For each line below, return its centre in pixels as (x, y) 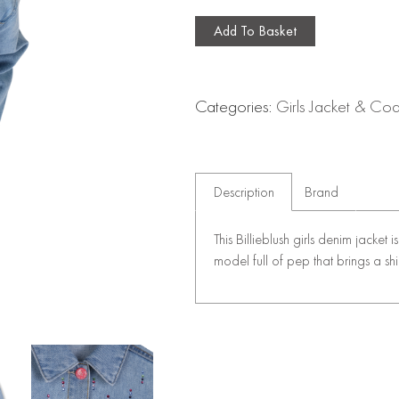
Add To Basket (256, 30)
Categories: (236, 106)
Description (244, 191)
